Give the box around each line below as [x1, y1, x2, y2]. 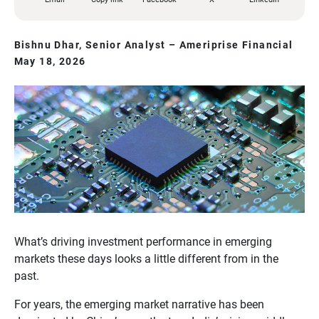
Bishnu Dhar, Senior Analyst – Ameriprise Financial [14, 38, 293, 51]
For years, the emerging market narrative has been [14, 298, 264, 312]
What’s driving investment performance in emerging [14, 235, 272, 249]
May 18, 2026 [14, 56, 86, 68]
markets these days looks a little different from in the [14, 252, 278, 266]
